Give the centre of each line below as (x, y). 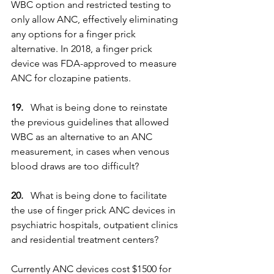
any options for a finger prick (75, 34)
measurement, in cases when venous (91, 151)
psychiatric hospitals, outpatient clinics (96, 225)
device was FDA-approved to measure (95, 63)
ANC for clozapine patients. (71, 78)
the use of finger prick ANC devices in (94, 210)
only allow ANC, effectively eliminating (96, 19)
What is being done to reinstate (97, 107)
